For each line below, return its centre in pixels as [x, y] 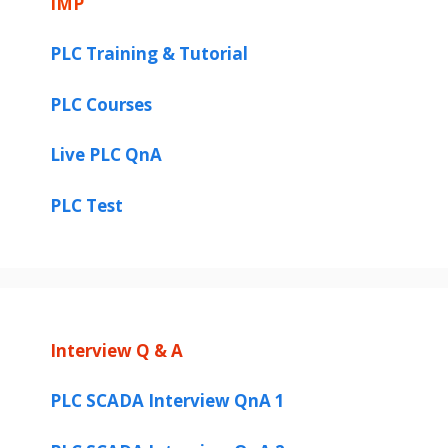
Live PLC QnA [106, 155]
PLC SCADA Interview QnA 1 [167, 401]
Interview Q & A [116, 350]
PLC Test [86, 205]
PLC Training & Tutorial [149, 54]
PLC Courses [101, 104]
